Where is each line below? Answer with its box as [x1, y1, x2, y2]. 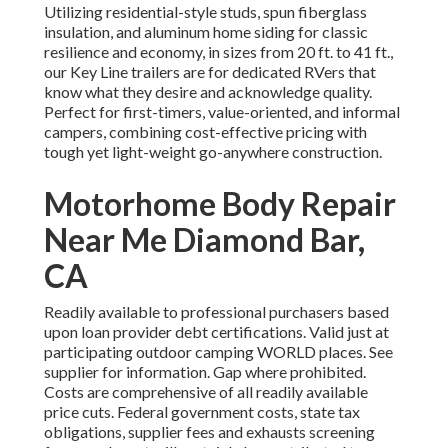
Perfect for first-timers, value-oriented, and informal [44, 102, 400, 122]
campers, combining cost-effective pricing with [44, 122, 367, 142]
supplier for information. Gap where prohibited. [44, 362, 366, 382]
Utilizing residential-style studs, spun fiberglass [44, 2, 367, 22]
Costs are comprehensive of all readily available [44, 382, 368, 402]
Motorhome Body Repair [44, 184, 396, 224]
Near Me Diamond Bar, [44, 220, 365, 260]
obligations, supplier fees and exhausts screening [44, 422, 375, 442]
